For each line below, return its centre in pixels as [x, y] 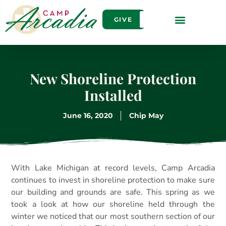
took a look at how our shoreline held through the [113, 205]
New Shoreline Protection [113, 79]
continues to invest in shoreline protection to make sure [113, 180]
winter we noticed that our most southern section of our [113, 217]
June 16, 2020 [88, 116]
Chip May [146, 116]
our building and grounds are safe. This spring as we [113, 192]
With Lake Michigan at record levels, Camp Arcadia [113, 168]
